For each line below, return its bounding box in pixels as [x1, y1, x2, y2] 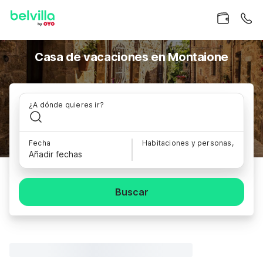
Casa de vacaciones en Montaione [34, 50, 229, 64]
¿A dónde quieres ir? [29, 100, 104, 109]
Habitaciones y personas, [142, 139, 234, 147]
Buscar [114, 186, 149, 198]
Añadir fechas [29, 149, 82, 159]
